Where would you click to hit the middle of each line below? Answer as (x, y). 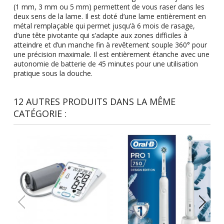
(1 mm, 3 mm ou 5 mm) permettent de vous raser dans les (109, 7)
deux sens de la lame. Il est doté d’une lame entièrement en (109, 16)
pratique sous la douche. (53, 73)
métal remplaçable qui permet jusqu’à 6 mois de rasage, (104, 26)
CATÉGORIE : (40, 114)
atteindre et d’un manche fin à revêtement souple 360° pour (110, 45)
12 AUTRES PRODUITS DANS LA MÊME (94, 102)
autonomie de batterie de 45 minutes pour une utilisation (105, 64)
